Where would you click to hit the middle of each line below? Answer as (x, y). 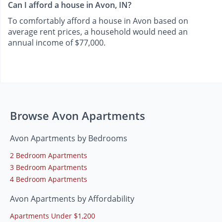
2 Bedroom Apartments (49, 156)
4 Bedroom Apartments (49, 179)
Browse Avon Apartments (78, 116)
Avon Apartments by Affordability (72, 199)
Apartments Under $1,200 (53, 216)
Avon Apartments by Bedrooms (69, 139)
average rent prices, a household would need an (98, 32)
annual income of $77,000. (57, 43)
